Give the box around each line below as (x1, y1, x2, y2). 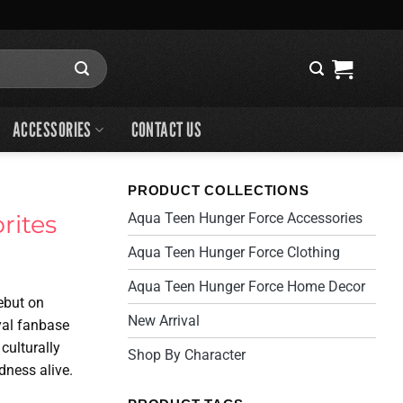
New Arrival (128, 312, 200, 329)
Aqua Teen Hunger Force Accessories (128, 210, 363, 227)
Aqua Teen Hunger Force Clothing (128, 244, 340, 261)
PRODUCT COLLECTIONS (128, 183, 309, 198)
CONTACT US (130, 117, 202, 141)
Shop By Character (128, 346, 246, 363)
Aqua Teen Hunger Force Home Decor (128, 278, 365, 295)
